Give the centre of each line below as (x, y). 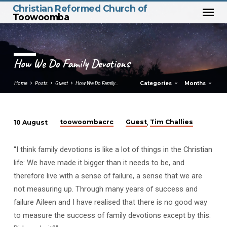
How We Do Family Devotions (72, 64)
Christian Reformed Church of (80, 8)
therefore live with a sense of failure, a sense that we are (108, 176)
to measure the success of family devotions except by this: (112, 215)
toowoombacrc (87, 122)
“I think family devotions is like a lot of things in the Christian (113, 149)
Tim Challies (172, 122)
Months (196, 84)
